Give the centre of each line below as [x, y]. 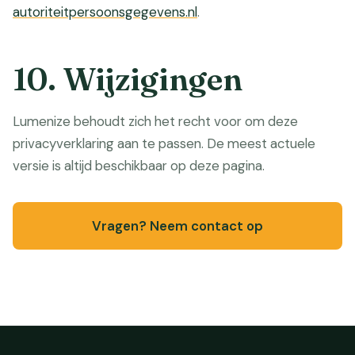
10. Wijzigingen [128, 79]
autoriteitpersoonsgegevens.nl [105, 12]
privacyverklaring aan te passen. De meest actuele [164, 143]
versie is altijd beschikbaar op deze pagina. [139, 166]
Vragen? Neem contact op [177, 226]
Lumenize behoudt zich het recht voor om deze [155, 121]
